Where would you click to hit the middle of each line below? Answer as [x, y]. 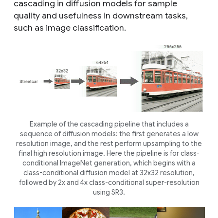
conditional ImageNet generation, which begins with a [109, 163]
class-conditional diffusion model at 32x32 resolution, [109, 173]
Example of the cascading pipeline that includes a [109, 124]
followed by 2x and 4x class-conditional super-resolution [109, 182]
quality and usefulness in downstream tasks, [101, 15]
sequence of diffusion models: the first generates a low [109, 134]
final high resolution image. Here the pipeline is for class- [109, 153]
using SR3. [109, 192]
